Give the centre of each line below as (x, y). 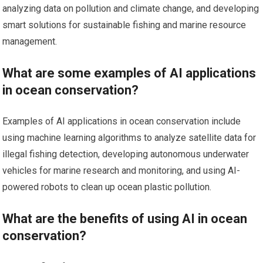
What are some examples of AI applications (129, 73)
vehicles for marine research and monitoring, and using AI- (122, 170)
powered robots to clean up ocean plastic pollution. (107, 187)
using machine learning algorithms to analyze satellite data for (129, 137)
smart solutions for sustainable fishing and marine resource (124, 25)
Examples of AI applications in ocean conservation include (122, 121)
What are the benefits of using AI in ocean (125, 218)
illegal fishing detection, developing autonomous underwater (126, 154)
